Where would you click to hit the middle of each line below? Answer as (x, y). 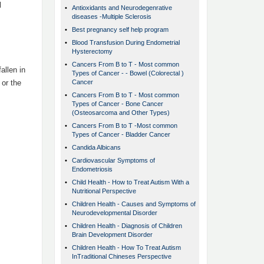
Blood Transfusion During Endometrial (126, 43)
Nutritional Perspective (104, 191)
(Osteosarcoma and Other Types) (121, 113)
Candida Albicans (96, 148)
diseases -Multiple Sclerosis (112, 17)
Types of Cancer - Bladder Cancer (121, 135)
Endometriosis (92, 169)
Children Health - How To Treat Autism (126, 248)
